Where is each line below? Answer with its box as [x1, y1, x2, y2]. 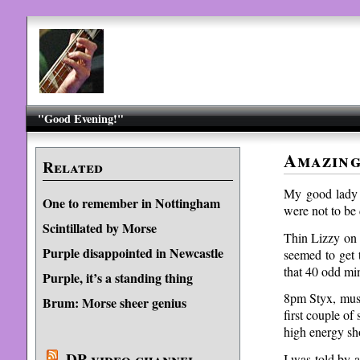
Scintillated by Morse [42, 219, 157, 237]
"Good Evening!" [38, 110, 125, 127]
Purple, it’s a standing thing [42, 268, 193, 287]
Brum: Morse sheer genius [42, 293, 186, 312]
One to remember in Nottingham [42, 194, 220, 212]
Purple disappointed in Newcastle [42, 243, 223, 262]
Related [42, 156, 103, 178]
